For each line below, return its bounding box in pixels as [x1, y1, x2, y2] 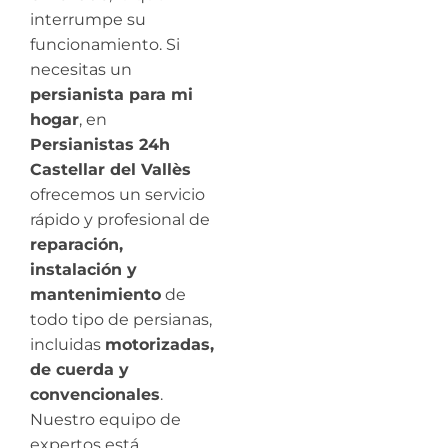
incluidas [30, 334, 105, 354]
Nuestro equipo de [30, 409, 181, 429]
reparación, [30, 234, 123, 254]
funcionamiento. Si [30, 34, 180, 54]
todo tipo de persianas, [30, 309, 212, 329]
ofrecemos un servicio [30, 184, 205, 204]
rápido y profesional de [30, 209, 210, 229]
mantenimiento [30, 284, 161, 304]
